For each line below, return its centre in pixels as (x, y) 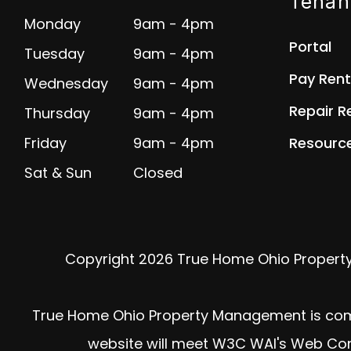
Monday (52, 24)
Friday (45, 143)
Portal (310, 47)
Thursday (57, 113)
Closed (157, 173)
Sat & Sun (58, 173)
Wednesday (66, 83)
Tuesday (54, 54)
